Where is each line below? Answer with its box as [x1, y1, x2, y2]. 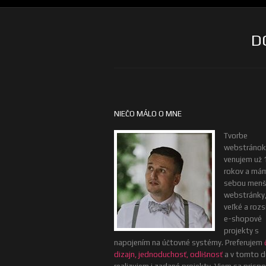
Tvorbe [224, 131, 248, 140]
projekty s [224, 226, 259, 235]
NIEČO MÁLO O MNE [114, 109, 182, 118]
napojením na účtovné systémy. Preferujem [114, 238, 264, 247]
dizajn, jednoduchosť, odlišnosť [114, 250, 223, 259]
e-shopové [224, 214, 262, 223]
